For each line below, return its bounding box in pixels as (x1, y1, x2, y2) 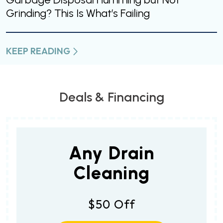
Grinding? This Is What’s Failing (6, 6, 150, 20)
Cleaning (73, 162, 150, 184)
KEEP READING (6, 45, 70, 57)
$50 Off (88, 197, 135, 212)
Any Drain (69, 142, 154, 164)
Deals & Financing (59, 89, 164, 106)
